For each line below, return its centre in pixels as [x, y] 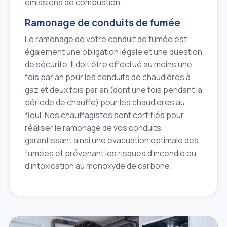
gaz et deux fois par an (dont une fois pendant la [113, 90]
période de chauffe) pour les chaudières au [105, 103]
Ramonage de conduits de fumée [103, 23]
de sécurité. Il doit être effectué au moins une [108, 65]
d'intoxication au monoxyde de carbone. [98, 166]
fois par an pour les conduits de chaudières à [108, 77]
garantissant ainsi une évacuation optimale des [112, 141]
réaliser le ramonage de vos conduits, [94, 128]
